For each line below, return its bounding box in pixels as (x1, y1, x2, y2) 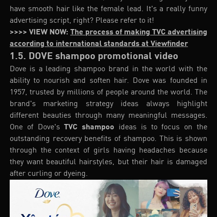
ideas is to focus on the (114, 124, 208, 132)
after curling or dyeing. (10, 170, 88, 178)
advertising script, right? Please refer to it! (10, 17, 154, 25)
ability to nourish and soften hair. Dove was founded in (10, 77, 207, 85)
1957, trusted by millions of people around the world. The (10, 89, 207, 97)
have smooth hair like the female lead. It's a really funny (10, 5, 207, 14)
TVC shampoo (64, 124, 115, 132)
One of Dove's (10, 124, 64, 132)
